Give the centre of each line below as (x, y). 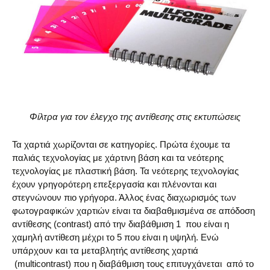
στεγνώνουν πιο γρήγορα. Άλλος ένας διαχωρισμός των (124, 198)
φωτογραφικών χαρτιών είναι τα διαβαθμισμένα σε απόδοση (133, 211)
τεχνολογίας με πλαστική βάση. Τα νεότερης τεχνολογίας (125, 171)
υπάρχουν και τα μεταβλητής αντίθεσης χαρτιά (105, 251)
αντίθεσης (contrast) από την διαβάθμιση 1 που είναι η (121, 224)
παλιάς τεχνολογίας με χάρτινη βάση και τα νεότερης (118, 158)
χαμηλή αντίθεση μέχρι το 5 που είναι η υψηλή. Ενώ (115, 237)
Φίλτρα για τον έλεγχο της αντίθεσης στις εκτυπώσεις (135, 117)
